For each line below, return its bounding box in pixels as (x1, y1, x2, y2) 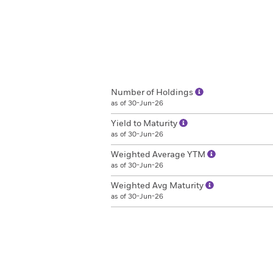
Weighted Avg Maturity (111, 182, 205, 190)
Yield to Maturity (111, 119, 179, 128)
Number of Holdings (111, 88, 195, 97)
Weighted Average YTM (111, 151, 207, 159)
